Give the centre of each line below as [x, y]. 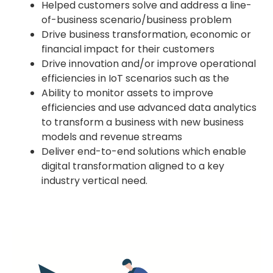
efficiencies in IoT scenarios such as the [135, 78]
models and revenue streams [112, 136]
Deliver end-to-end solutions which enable [144, 151]
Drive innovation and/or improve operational [149, 63]
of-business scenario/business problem [136, 19]
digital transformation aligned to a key [133, 166]
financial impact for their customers [128, 49]
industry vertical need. [94, 180]
